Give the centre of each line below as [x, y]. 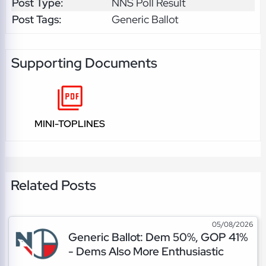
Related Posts [53, 186]
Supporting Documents [84, 63]
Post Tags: [37, 20]
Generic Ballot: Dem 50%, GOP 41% [158, 237]
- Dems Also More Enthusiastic [146, 251]
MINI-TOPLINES [70, 123]
